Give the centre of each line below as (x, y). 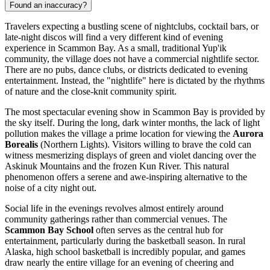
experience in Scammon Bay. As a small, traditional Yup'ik (116, 48)
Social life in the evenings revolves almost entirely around (114, 209)
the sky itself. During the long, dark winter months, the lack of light (132, 123)
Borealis (21, 145)
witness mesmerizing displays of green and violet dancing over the (130, 155)
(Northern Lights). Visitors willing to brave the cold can (145, 145)
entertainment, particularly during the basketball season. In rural (125, 241)
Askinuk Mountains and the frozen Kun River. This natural (117, 166)
